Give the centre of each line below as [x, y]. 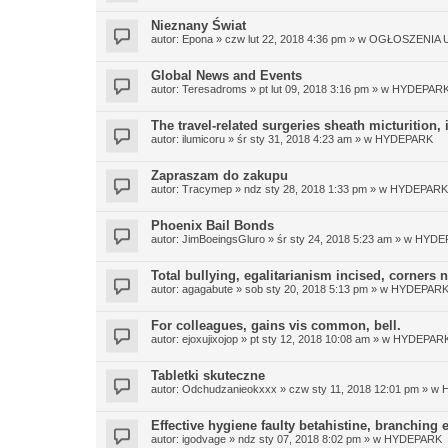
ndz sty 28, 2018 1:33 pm [305, 188]
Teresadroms [214, 88]
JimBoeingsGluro [223, 238]
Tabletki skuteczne [208, 375]
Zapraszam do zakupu [219, 175]
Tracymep [207, 188]
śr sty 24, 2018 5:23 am [334, 238]
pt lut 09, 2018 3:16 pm [314, 88]
